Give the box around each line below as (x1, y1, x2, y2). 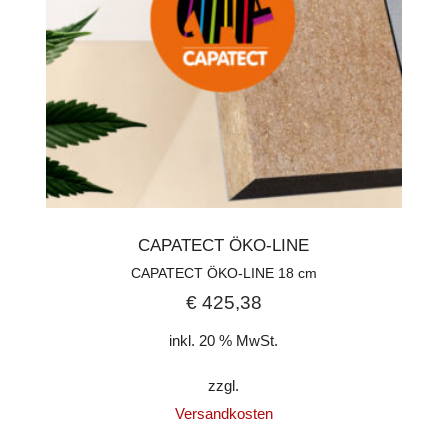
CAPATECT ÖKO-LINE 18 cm (130, 264, 317, 281)
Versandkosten (174, 405, 273, 423)
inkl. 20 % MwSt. (169, 332, 279, 350)
